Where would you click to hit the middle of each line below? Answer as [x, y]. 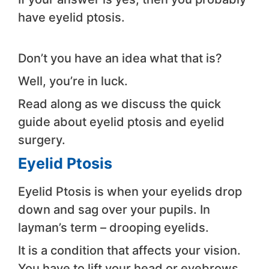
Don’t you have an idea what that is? [120, 59]
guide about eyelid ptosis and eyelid [121, 122]
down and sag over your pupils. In [114, 210]
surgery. [42, 140]
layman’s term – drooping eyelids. [113, 228]
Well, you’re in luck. [73, 81]
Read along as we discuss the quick [119, 104]
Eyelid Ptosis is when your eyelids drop [130, 192]
